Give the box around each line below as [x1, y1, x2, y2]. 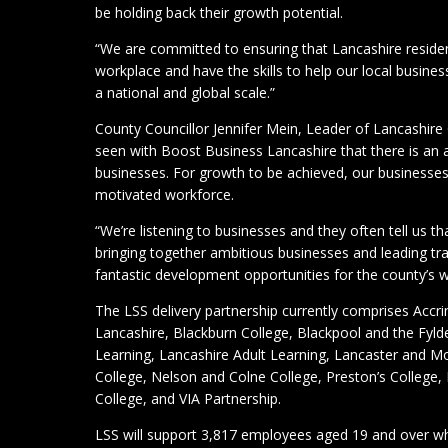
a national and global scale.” [95, 83, 276, 103]
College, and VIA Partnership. [95, 389, 282, 409]
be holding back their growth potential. [95, 3, 344, 23]
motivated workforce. [95, 185, 235, 205]
